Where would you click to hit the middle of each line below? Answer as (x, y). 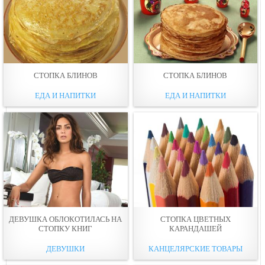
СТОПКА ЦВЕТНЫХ (195, 219)
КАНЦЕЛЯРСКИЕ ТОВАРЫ (195, 248)
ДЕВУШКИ (66, 248)
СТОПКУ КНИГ (66, 228)
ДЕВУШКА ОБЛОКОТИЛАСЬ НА (66, 219)
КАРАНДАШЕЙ (195, 228)
